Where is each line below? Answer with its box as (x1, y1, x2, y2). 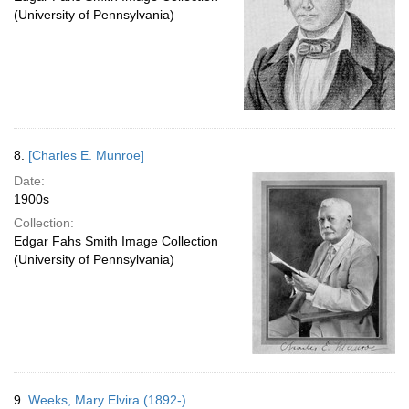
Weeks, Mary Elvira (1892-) (28, 393, 186, 407)
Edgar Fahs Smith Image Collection (14, 234, 218, 248)
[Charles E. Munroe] (28, 148, 144, 163)
